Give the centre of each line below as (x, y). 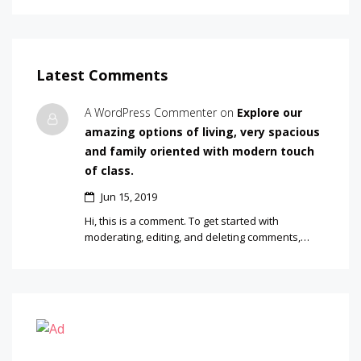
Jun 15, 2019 (128, 196)
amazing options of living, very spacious (202, 131)
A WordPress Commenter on (159, 112)
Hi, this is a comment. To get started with (182, 220)
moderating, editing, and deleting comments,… (197, 237)
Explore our (270, 112)
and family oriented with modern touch (199, 151)
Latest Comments (102, 75)
